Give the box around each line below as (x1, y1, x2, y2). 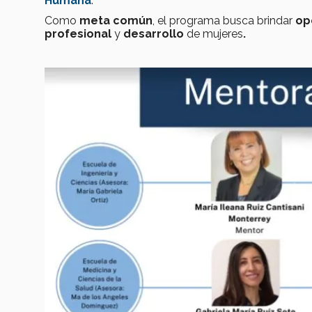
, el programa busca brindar (153, 13, 295, 27)
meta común (79, 13, 153, 27)
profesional (45, 26, 114, 40)
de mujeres (187, 26, 243, 40)
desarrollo (123, 26, 187, 40)
